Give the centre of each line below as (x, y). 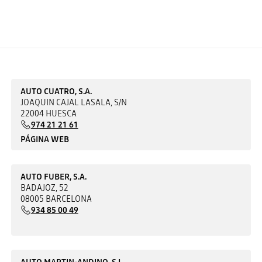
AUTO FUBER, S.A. (53, 176)
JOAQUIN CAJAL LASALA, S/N (73, 102)
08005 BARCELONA (56, 199)
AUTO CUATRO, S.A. (56, 91)
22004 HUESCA (48, 113)
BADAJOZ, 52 (44, 187)
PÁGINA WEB (44, 139)
